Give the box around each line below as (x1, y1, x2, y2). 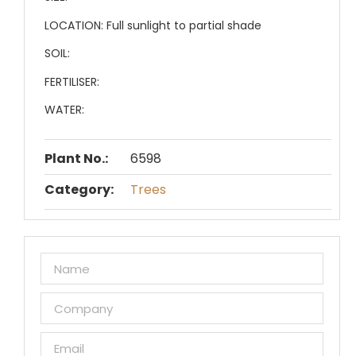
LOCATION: (44, 17, 106, 33)
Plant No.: (44, 149, 108, 168)
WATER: (44, 101, 84, 118)
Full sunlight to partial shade (106, 17, 261, 33)
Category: (44, 180, 114, 199)
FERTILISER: (44, 73, 99, 90)
